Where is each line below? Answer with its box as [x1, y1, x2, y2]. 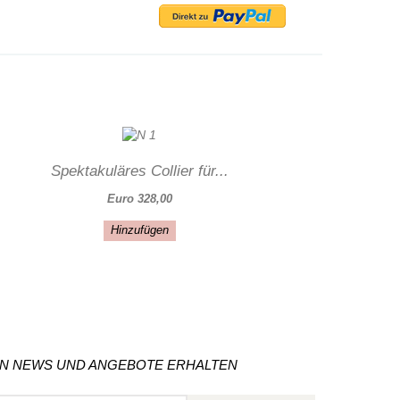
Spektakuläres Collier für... [50, 162, 229, 179]
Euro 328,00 [106, 191, 172, 205]
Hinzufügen [111, 222, 170, 237]
